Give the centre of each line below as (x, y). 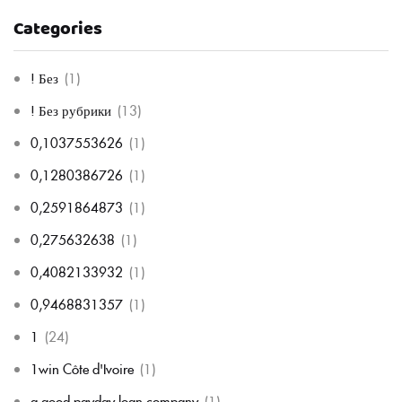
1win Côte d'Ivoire (82, 368)
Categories (58, 29)
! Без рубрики (71, 109)
